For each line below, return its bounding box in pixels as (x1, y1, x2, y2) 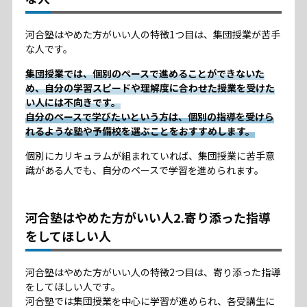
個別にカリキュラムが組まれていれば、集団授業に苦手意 (25, 149, 275, 163)
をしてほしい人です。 (25, 280, 121, 294)
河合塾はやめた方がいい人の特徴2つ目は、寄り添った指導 (25, 265, 280, 280)
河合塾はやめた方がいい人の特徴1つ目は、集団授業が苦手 (25, 27, 280, 42)
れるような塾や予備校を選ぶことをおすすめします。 (25, 124, 255, 138)
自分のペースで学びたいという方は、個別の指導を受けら (25, 110, 274, 124)
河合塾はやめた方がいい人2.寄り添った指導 (25, 208, 271, 227)
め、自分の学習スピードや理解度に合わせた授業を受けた (25, 81, 275, 95)
